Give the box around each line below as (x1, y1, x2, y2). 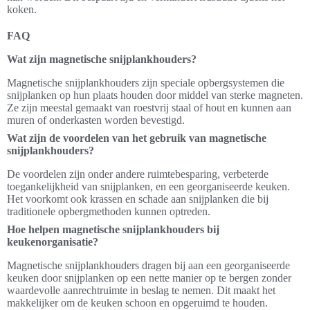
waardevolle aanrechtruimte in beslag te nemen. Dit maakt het (7, 284, 275, 296)
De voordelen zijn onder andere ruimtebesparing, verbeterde (7, 168, 268, 180)
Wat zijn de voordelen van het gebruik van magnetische (7, 132, 266, 144)
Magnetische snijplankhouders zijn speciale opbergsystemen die (7, 77, 284, 89)
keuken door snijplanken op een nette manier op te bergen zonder (7, 272, 291, 284)
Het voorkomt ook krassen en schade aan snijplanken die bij (7, 193, 268, 205)
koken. (7, 3, 37, 15)
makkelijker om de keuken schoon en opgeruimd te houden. (7, 297, 268, 309)
